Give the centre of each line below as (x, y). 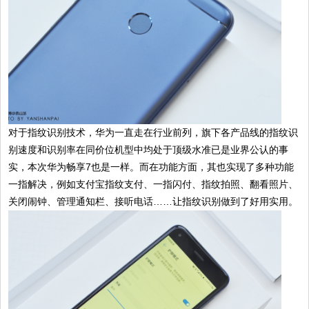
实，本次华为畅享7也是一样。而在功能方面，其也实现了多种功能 (151, 167)
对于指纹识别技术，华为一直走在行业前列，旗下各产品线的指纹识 (153, 132)
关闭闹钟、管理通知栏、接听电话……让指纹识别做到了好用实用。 (153, 201)
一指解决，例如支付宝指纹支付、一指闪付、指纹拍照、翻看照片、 (153, 184)
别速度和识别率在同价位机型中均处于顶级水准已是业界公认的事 (149, 149)
